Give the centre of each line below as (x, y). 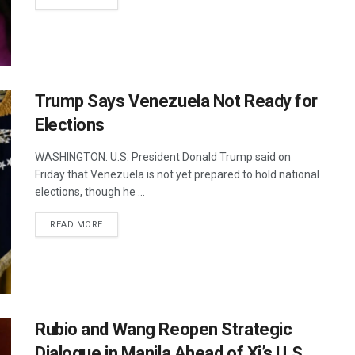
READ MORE (76, 225)
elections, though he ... (90, 192)
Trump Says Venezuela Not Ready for (177, 101)
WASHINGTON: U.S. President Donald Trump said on (163, 157)
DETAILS (121, 224)
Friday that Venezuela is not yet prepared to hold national (177, 175)
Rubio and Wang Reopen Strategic (164, 329)
